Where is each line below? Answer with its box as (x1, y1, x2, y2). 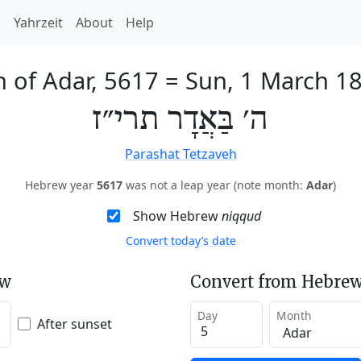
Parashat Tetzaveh (124, 145, 237, 163)
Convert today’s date (125, 233, 236, 248)
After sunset (37, 314, 112, 333)
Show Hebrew (132, 207, 222, 225)
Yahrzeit (14, 14, 63, 31)
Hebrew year (25, 177, 97, 193)
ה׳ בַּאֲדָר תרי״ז (93, 101, 268, 139)
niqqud (221, 207, 261, 225)
